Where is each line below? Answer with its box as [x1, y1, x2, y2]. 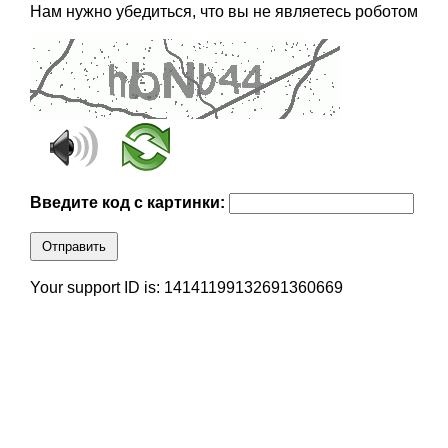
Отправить [41, 239, 106, 255]
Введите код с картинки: [29, 194, 229, 212]
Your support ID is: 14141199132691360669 [29, 279, 343, 297]
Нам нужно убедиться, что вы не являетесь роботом [29, 3, 418, 21]
